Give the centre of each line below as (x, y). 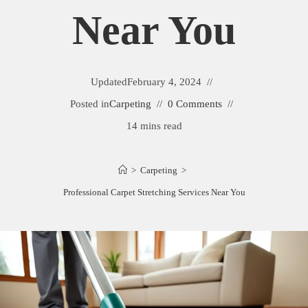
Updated (109, 82)
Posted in (89, 104)
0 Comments (195, 104)
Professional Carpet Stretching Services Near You (154, 192)
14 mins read (154, 126)
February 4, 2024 (164, 82)
